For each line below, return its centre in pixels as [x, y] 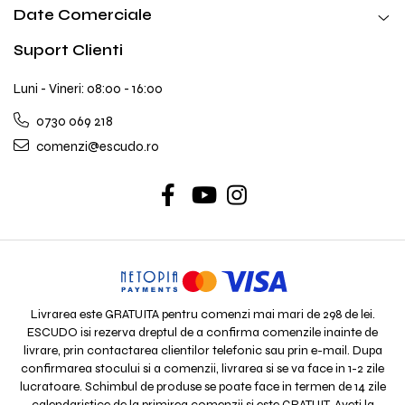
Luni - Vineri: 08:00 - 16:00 [88, 89]
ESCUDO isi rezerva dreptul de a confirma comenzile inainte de [202, 333]
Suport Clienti [68, 51]
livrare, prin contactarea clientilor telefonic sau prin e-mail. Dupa [202, 351]
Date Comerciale [83, 15]
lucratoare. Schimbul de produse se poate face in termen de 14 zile [202, 387]
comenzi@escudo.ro [96, 147]
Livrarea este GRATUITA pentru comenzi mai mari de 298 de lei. [202, 315]
